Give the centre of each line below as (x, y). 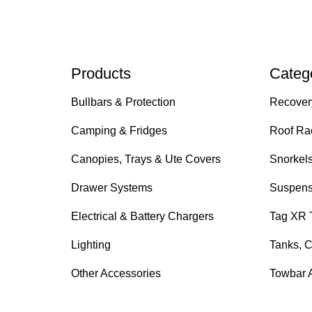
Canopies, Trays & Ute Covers (146, 159)
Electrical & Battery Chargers (142, 217)
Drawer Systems (111, 188)
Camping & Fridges (119, 131)
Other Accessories (116, 274)
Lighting (91, 245)
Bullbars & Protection (123, 102)
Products (101, 74)
